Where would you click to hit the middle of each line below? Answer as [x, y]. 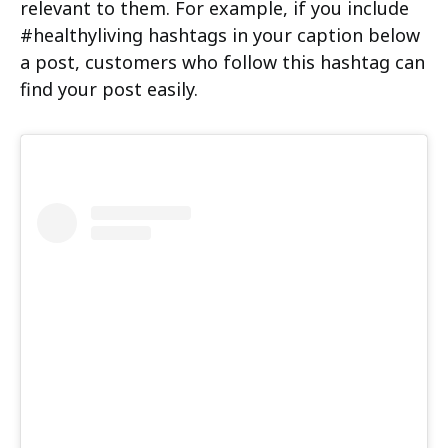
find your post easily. [109, 88]
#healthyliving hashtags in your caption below [220, 34]
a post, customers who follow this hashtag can [222, 61]
